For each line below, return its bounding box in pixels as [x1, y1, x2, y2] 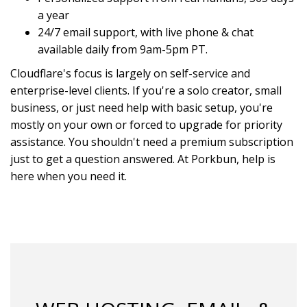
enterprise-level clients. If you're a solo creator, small [10, 83, 282, 98]
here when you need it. [10, 169, 127, 184]
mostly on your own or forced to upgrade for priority [10, 117, 282, 132]
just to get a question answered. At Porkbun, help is [10, 151, 275, 167]
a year [38, 8, 69, 23]
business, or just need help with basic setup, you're [10, 100, 273, 115]
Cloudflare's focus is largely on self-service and [10, 66, 250, 81]
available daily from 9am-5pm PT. [38, 42, 208, 57]
